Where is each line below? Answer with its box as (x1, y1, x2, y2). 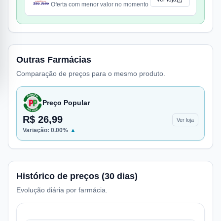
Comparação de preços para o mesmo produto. (16, 70, 165, 77)
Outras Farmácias (16, 55, 91, 65)
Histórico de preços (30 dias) (16, 171, 138, 181)
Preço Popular (42, 99, 90, 107)
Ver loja (177, 117, 194, 123)
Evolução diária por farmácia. (16, 186, 108, 194)
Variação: (23, 127, 51, 134)
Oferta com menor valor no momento (51, 1, 148, 8)
